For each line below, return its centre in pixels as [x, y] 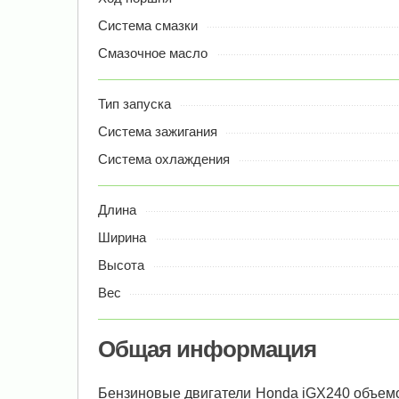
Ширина [122, 238]
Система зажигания [158, 132]
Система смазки [148, 26]
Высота [121, 265]
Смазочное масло [153, 53]
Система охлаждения [164, 159]
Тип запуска [134, 104]
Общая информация [207, 350]
